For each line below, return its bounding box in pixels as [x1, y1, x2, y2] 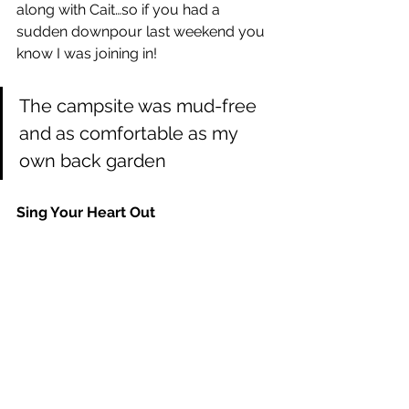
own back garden [19, 150, 166, 173]
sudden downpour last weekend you [16, 23, 268, 41]
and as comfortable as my [19, 122, 242, 145]
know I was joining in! [16, 45, 161, 63]
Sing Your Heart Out [16, 204, 155, 222]
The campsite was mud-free [19, 95, 261, 118]
